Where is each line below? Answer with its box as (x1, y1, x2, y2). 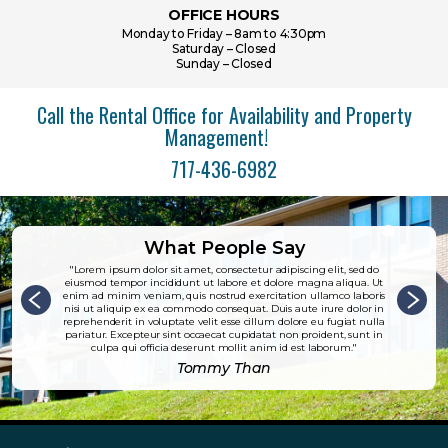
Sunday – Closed (176, 56, 272, 72)
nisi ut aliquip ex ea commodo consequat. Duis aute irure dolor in (63, 302, 385, 316)
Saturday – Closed (172, 41, 276, 57)
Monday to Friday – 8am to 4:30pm (121, 26, 327, 42)
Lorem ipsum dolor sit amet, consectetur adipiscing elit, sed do (73, 263, 380, 277)
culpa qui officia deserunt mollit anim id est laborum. (91, 341, 352, 355)
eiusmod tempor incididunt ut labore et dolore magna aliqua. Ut (64, 276, 384, 290)
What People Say (143, 237, 305, 260)
